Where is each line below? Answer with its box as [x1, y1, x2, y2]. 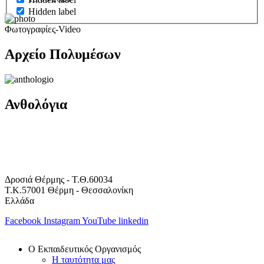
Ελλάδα [5, 195, 34, 206]
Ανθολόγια [5, 97, 67, 113]
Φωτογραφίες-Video [5, 24, 81, 35]
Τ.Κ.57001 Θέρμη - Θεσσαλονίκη [5, 184, 133, 195]
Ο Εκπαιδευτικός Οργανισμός [28, 243, 141, 254]
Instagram [44, 215, 80, 226]
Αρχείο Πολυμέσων [5, 47, 121, 62]
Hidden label [28, 6, 76, 16]
